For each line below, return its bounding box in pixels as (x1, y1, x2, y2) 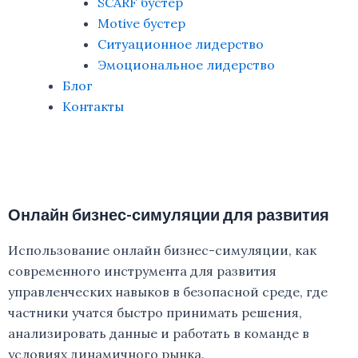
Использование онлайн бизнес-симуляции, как (8, 242, 316, 258)
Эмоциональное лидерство (97, 57, 275, 73)
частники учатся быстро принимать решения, (8, 304, 302, 320)
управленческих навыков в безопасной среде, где (8, 284, 328, 300)
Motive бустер (97, 15, 185, 31)
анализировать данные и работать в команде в (8, 325, 309, 341)
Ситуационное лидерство (97, 36, 264, 52)
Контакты (62, 98, 124, 114)
